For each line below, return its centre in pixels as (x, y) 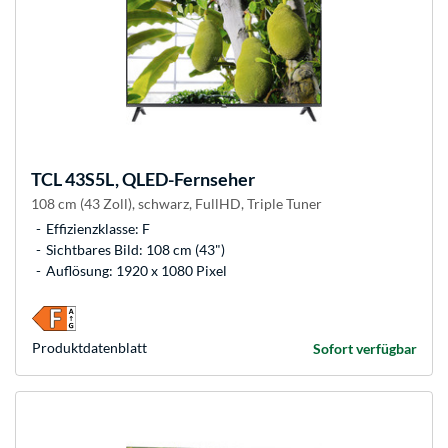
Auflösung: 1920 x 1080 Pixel (136, 271)
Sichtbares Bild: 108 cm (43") (135, 250)
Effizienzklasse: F (98, 229)
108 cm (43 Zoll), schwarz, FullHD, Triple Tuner (176, 204)
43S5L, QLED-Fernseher (158, 179)
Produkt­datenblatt (89, 348)
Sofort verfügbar (365, 349)
